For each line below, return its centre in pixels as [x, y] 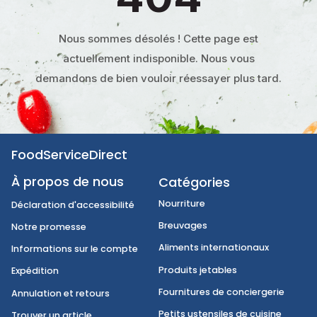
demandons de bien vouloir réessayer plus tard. [158, 78]
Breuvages [203, 286]
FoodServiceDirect [77, 207]
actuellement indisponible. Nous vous [158, 58]
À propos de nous [75, 237]
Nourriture [202, 261]
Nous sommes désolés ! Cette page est [158, 38]
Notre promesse [54, 287]
